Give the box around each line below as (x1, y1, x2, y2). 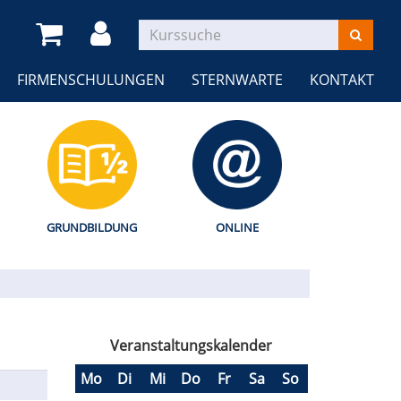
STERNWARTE (192, 69, 283, 90)
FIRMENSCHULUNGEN (17, 69, 165, 90)
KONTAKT (310, 69, 374, 90)
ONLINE (216, 218, 259, 235)
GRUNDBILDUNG (47, 218, 137, 235)
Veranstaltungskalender (110, 335, 272, 355)
